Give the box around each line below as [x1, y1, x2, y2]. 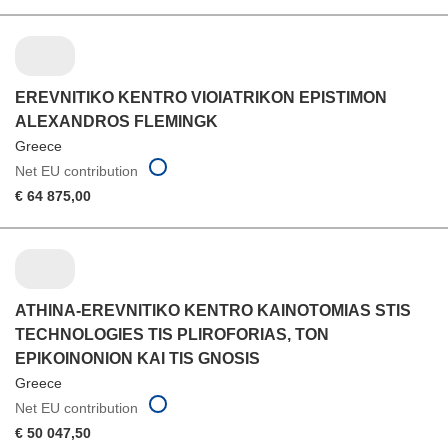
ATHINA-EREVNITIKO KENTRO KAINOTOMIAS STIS [15, 302, 411, 320]
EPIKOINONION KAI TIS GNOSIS [15, 350, 260, 368]
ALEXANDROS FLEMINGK [15, 113, 218, 131]
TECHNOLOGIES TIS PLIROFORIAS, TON [15, 326, 329, 344]
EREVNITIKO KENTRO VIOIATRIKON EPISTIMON [15, 89, 387, 107]
